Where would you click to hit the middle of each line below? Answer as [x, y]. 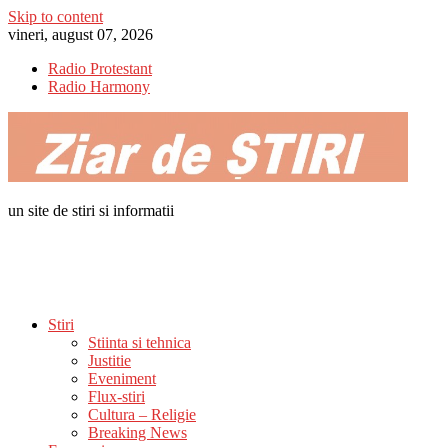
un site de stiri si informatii [91, 210]
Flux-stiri [116, 396]
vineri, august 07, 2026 [80, 34]
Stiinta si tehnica [139, 342]
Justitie [109, 360]
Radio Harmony [99, 86]
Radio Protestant [100, 68]
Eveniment [122, 378]
